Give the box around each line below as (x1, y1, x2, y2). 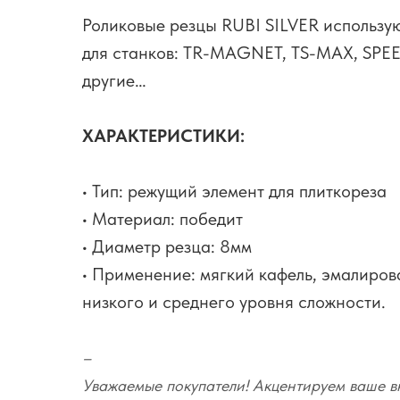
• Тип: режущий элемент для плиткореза (82, 180, 387, 203)
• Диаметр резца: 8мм (82, 236, 252, 258)
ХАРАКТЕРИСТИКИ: (82, 125, 245, 147)
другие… (82, 70, 146, 92)
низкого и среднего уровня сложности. (82, 291, 386, 313)
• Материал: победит (82, 208, 243, 230)
